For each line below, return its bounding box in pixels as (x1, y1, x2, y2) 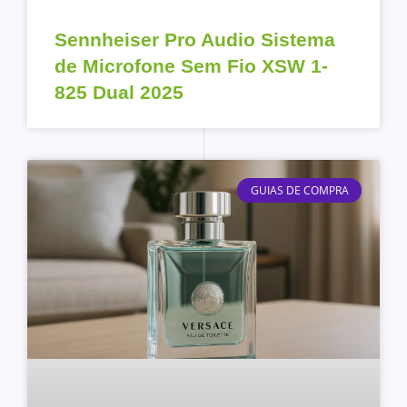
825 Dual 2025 (55, 82, 184, 104)
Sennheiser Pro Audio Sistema (55, 29, 335, 51)
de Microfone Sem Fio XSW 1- (55, 55, 328, 77)
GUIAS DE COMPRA (250, 182, 349, 198)
